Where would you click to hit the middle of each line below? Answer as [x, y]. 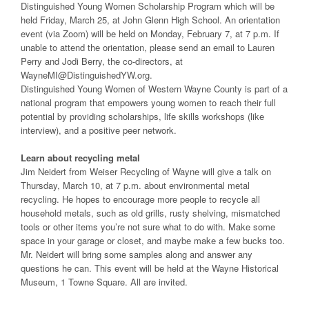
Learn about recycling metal [80, 158]
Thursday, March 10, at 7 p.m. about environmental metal [135, 186]
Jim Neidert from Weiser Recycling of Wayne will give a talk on [146, 172]
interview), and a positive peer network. [99, 130]
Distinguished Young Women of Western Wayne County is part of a [154, 89]
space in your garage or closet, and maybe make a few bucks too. [153, 241]
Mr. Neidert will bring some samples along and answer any [137, 255]
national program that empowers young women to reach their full [148, 103]
